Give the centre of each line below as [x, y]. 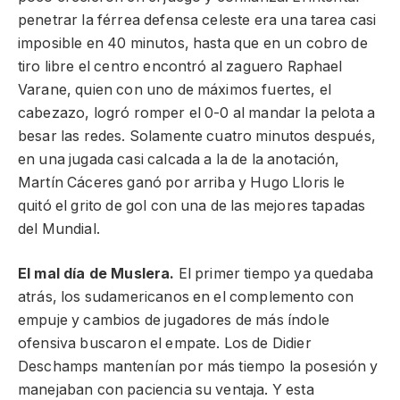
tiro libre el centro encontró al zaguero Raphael [180, 66]
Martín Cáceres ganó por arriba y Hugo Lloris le [182, 182]
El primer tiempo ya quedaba [274, 274]
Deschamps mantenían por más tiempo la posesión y [198, 367]
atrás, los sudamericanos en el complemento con [186, 297]
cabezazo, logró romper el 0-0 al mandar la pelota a [197, 112]
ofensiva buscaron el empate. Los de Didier [165, 344]
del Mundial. [59, 229]
